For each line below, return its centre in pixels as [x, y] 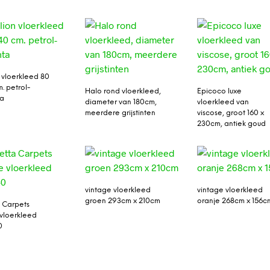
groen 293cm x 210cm [122, 201]
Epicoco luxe [220, 92]
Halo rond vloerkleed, [123, 92]
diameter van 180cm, [121, 102]
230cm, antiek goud [232, 124]
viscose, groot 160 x [231, 113]
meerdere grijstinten [120, 113]
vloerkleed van [223, 102]
